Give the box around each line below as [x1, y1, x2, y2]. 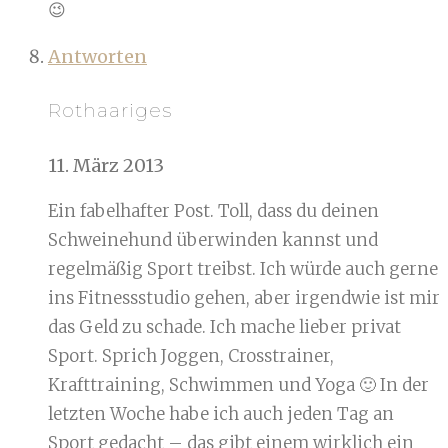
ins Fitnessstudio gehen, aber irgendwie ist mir [48, 287, 440, 310]
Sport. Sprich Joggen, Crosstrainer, [48, 345, 334, 368]
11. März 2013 [48, 154, 164, 178]
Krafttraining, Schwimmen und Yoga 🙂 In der [48, 374, 429, 397]
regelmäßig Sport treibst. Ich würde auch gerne [48, 258, 438, 281]
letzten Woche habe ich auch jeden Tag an [48, 403, 394, 426]
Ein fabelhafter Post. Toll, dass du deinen [48, 200, 379, 223]
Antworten [48, 44, 147, 68]
